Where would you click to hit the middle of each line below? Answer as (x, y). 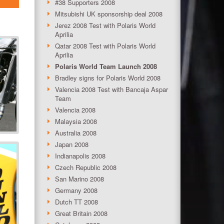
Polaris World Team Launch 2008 (106, 66)
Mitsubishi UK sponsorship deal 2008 (108, 13)
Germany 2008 (76, 190)
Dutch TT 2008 (76, 201)
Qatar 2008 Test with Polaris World (105, 45)
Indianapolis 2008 (80, 155)
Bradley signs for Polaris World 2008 (107, 77)
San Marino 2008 (79, 178)
